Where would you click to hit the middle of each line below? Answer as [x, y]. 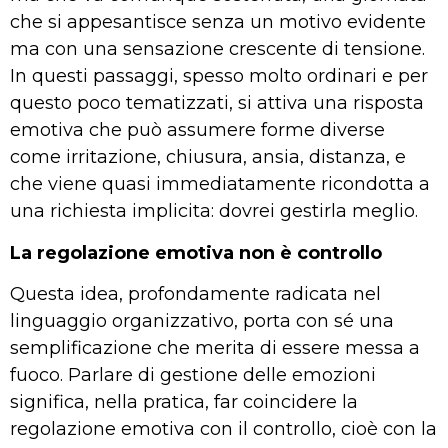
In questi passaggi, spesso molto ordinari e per [219, 76]
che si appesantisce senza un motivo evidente [218, 22]
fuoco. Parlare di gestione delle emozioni [193, 375]
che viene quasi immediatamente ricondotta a [220, 184]
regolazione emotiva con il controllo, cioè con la [223, 429]
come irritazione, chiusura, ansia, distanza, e [208, 157]
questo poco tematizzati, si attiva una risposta [217, 103]
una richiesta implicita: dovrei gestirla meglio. [214, 211]
